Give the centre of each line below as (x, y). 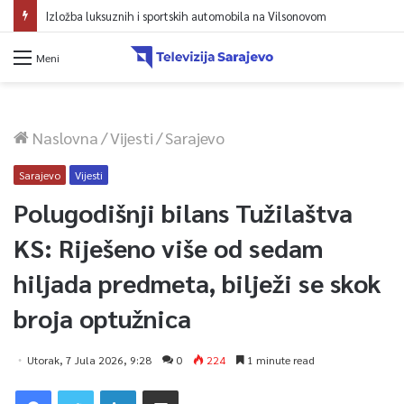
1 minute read (280, 359)
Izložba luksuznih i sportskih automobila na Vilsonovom (186, 16)
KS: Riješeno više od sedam (168, 247)
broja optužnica (102, 317)
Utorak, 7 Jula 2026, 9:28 (89, 359)
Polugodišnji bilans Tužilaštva (183, 211)
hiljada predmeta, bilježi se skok (197, 282)
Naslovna (64, 137)
